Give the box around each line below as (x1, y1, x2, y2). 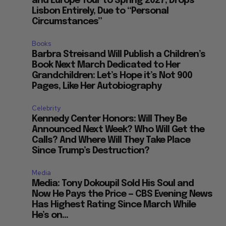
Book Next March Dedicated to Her (32, 61, 181, 70)
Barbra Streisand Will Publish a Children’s (32, 50, 206, 60)
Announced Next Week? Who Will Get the (32, 125, 205, 135)
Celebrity (32, 104, 61, 113)
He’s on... (32, 211, 69, 220)
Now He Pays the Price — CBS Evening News (32, 190, 213, 199)
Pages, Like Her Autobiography (32, 82, 162, 91)
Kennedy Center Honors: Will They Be (32, 115, 187, 124)
